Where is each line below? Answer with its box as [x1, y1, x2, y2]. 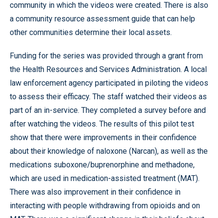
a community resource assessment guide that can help [10, 14, 195, 23]
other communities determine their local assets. [10, 27, 172, 37]
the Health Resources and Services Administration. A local [10, 64, 207, 74]
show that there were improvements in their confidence [10, 132, 197, 142]
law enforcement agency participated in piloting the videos [10, 78, 208, 88]
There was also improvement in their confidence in [10, 187, 181, 197]
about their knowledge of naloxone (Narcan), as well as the [10, 146, 208, 156]
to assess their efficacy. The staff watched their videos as [10, 91, 207, 101]
